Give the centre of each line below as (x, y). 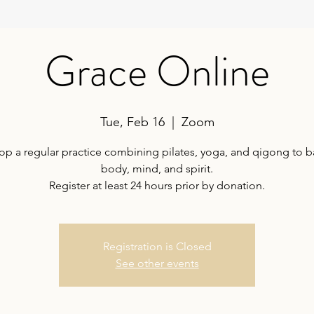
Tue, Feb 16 (132, 122)
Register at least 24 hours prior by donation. (157, 186)
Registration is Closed (157, 247)
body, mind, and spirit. (157, 169)
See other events (157, 264)
